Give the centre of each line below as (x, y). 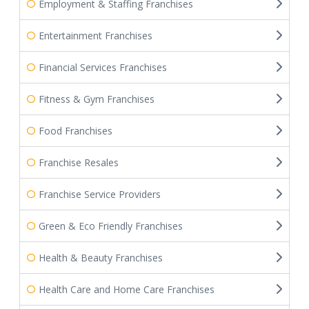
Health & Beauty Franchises (101, 258)
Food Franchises (76, 131)
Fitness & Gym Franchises (97, 99)
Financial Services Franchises (103, 67)
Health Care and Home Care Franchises (127, 289)
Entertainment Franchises (96, 36)
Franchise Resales (79, 162)
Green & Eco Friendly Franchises (111, 226)
